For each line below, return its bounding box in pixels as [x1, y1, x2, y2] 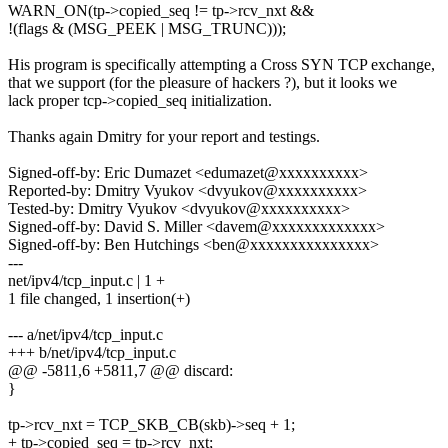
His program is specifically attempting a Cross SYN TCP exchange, [8, 56, 435, 74]
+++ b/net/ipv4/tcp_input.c [8, 344, 176, 362]
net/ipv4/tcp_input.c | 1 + [8, 272, 165, 290]
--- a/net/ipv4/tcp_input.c [8, 326, 163, 344]
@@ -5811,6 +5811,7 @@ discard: [8, 362, 233, 380]
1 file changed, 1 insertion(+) [8, 290, 190, 308]
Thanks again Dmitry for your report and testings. [8, 128, 320, 146]
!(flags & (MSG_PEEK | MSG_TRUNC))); [8, 20, 286, 38]
